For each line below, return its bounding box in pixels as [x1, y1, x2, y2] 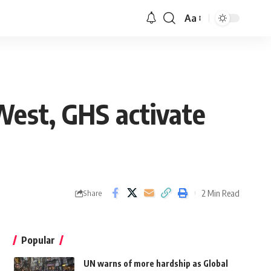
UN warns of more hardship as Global [83, 258, 228, 269]
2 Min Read [201, 187, 240, 198]
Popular [21, 234, 55, 247]
